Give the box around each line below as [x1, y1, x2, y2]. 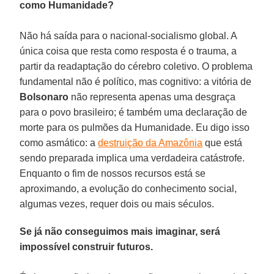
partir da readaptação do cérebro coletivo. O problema [20, 61, 253, 72]
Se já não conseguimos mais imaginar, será [20, 226, 221, 237]
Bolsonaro [20, 91, 69, 102]
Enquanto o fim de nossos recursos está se [20, 168, 206, 179]
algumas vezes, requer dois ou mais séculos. [20, 198, 215, 209]
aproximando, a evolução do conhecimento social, [20, 183, 237, 194]
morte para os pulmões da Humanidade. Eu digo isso [20, 122, 250, 133]
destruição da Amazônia [98, 137, 203, 148]
